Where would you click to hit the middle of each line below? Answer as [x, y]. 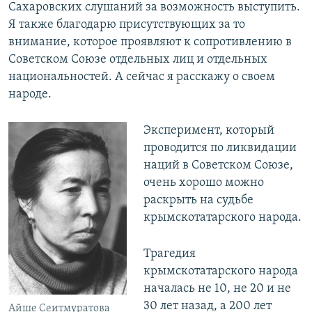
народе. [30, 94]
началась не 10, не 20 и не [217, 288]
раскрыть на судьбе [198, 200]
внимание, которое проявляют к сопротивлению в [150, 42]
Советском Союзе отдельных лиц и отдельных [138, 59]
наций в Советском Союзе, [218, 165]
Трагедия [169, 253]
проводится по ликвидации [220, 148]
